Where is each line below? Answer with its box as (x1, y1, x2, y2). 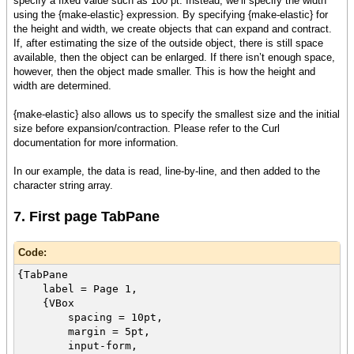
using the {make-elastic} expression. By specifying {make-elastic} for (13, 9, 328, 21)
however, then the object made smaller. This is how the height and (13, 66, 315, 78)
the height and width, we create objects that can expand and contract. (13, 23, 332, 36)
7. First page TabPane (13, 209, 160, 225)
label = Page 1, (17, 283, 137, 296)
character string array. (13, 179, 113, 192)
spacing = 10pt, (17, 311, 163, 324)
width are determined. (13, 80, 111, 92)
